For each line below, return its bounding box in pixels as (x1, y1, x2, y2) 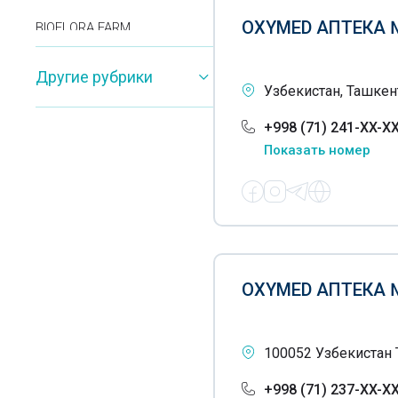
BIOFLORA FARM (36, 20, 131, 36)
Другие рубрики (36, 68, 153, 86)
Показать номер (264, 141, 370, 158)
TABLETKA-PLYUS (36, 54, 139, 70)
